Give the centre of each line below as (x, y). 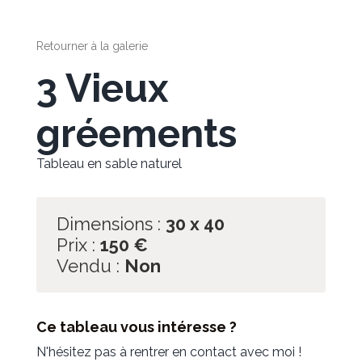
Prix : (76, 244)
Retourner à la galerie (92, 46)
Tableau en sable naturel (109, 163)
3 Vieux (102, 88)
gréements (136, 133)
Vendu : (88, 265)
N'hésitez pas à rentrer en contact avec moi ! (168, 351)
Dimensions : (108, 223)
